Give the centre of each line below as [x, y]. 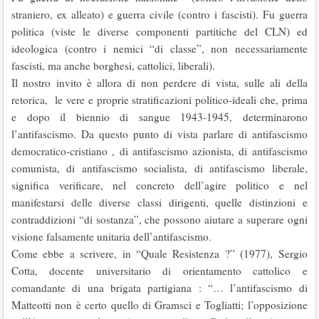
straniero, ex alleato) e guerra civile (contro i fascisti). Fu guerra [159, 14]
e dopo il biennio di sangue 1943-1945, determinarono [159, 117]
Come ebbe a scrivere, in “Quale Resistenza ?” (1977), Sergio [159, 253]
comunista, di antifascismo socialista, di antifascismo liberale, [159, 168]
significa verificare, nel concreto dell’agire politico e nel [159, 185]
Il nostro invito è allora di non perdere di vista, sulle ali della [159, 83]
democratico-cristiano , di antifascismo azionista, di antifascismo [159, 151]
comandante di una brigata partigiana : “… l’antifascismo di [159, 288]
